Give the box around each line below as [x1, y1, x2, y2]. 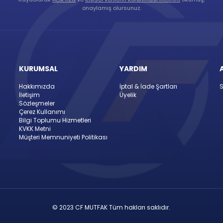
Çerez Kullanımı [19, 108, 65, 116]
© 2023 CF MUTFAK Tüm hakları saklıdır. [52, 203, 171, 212]
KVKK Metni [19, 124, 51, 133]
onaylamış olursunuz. [82, 4, 141, 12]
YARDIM [119, 64, 147, 74]
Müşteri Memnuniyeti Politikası [19, 133, 108, 141]
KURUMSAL [19, 64, 58, 74]
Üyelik [119, 91, 136, 99]
